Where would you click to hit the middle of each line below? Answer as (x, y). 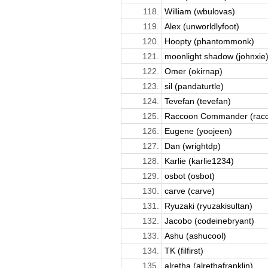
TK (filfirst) (184, 250)
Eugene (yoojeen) (198, 131)
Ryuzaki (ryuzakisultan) (208, 205)
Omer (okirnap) (193, 71)
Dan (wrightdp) (192, 146)
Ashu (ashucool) (195, 235)
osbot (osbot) (189, 176)
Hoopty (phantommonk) (209, 41)
